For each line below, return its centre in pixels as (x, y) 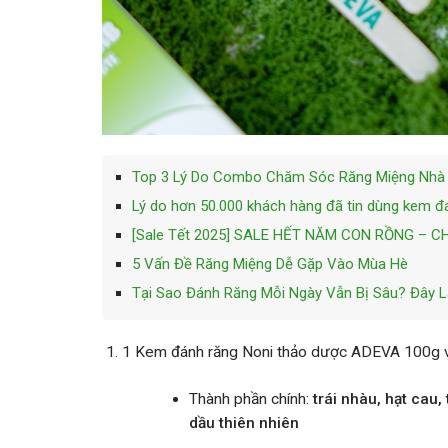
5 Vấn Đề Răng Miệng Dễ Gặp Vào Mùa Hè (269, 263)
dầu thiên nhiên (243, 423)
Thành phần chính (247, 399)
